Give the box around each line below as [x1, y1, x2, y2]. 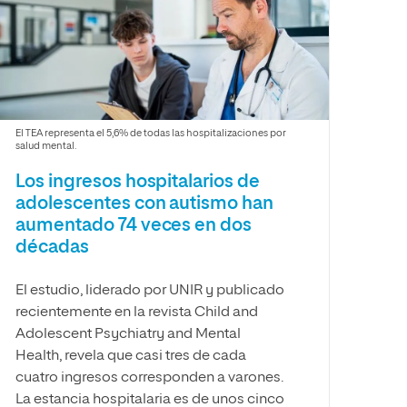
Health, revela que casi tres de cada [15, 349, 246, 363]
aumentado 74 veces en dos [15, 216, 253, 234]
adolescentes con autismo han [15, 194, 274, 213]
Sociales [3, 35, 54, 49]
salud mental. [15, 141, 76, 151]
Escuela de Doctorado [3, 66, 135, 80]
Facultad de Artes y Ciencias [3, 19, 173, 33]
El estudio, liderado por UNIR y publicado [15, 283, 284, 298]
